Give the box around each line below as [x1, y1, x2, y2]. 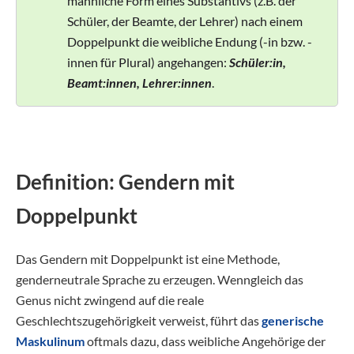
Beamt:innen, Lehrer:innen [67, 75, 212, 90]
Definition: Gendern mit [16, 168, 235, 194]
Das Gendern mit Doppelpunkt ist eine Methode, [16, 250, 280, 266]
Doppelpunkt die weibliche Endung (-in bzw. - [67, 34, 312, 49]
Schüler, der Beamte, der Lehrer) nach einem [67, 13, 303, 28]
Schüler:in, [229, 55, 286, 70]
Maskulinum [16, 333, 85, 348]
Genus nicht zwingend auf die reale [16, 292, 204, 307]
